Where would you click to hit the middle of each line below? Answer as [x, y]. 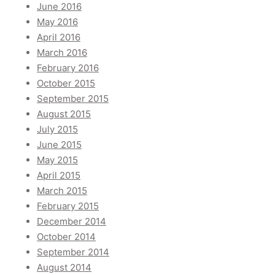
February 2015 [68, 206]
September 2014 [73, 252]
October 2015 [66, 83]
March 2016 [62, 53]
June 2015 [59, 145]
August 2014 [64, 268]
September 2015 [73, 99]
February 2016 [68, 68]
